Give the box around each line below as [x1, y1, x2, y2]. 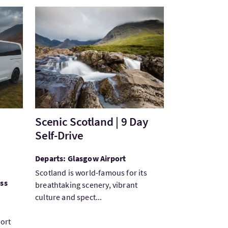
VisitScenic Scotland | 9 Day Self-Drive [34, 7, 182, 19]
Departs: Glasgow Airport [35, 153, 126, 163]
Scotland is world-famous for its [35, 167, 147, 178]
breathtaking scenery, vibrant [35, 180, 138, 190]
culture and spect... [35, 192, 102, 202]
